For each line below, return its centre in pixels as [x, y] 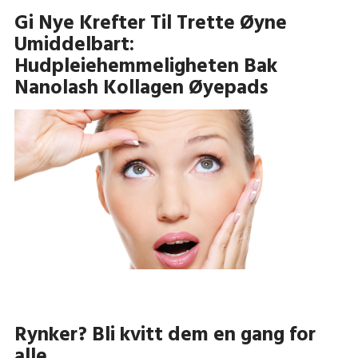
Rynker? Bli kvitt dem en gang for [165, 335]
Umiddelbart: [74, 45]
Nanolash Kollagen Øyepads [141, 88]
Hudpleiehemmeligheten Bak [145, 67]
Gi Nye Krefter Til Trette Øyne [150, 24]
